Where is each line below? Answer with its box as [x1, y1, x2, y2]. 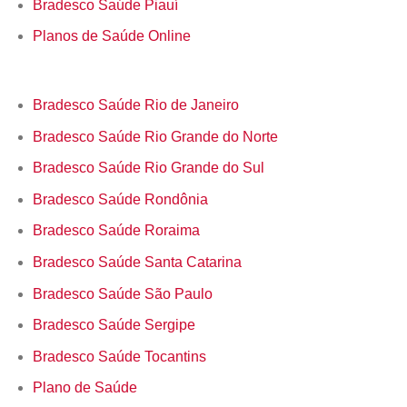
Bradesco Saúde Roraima [32, 223, 200, 239]
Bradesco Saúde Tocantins [32, 348, 206, 364]
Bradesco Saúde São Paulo [32, 285, 213, 302]
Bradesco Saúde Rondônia [32, 191, 208, 207]
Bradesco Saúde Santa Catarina [32, 254, 242, 271]
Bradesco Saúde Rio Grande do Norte [32, 128, 278, 144]
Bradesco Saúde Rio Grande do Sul [32, 160, 264, 176]
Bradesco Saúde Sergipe [32, 317, 195, 333]
